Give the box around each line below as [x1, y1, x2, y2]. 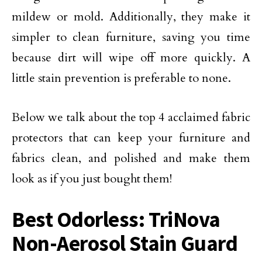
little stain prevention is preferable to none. [12, 70, 231, 86]
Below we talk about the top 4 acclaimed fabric [12, 109, 250, 125]
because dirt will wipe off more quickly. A [12, 50, 250, 65]
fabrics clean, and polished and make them [12, 150, 250, 166]
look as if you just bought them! [12, 171, 172, 187]
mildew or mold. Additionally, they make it [12, 9, 250, 25]
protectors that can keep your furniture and [12, 130, 250, 146]
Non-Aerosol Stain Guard [12, 230, 238, 257]
